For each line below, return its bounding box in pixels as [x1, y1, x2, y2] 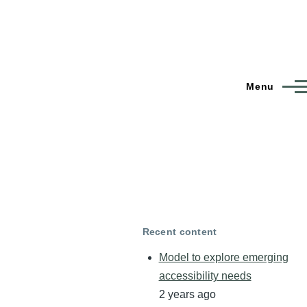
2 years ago [158, 288, 216, 301]
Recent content [142, 225, 217, 237]
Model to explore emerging [158, 251, 288, 264]
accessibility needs [158, 270, 251, 282]
